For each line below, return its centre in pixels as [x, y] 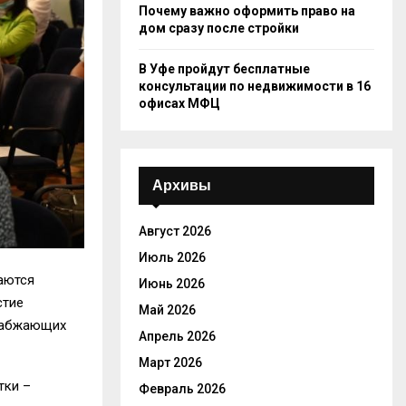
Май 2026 [167, 310]
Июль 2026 [172, 257]
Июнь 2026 [172, 284]
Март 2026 [170, 362]
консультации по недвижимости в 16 [255, 86]
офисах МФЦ [179, 103]
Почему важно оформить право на [247, 11]
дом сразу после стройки [219, 28]
